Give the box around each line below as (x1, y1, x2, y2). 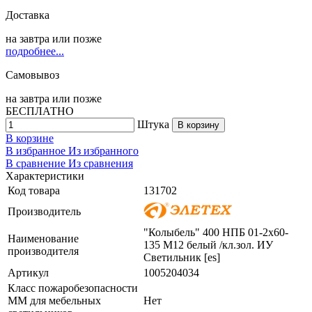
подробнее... (6, 45, 64, 57)
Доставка (6, 8, 49, 21)
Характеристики (6, 169, 84, 182)
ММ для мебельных (8, 294, 101, 306)
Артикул (8, 266, 49, 279)
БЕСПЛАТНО (6, 104, 74, 117)
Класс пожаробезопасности (8, 281, 138, 294)
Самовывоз (6, 68, 59, 81)
